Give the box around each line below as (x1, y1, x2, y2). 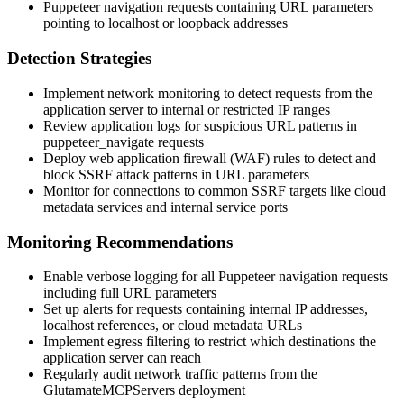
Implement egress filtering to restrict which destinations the (43, 334, 376, 350)
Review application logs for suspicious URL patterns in (43, 117, 357, 133)
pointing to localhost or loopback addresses (43, 15, 288, 32)
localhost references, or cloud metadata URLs (43, 317, 302, 334)
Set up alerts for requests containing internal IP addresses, (43, 301, 368, 317)
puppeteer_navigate (43, 133, 154, 150)
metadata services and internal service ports (43, 198, 288, 215)
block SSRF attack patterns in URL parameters (43, 166, 309, 182)
